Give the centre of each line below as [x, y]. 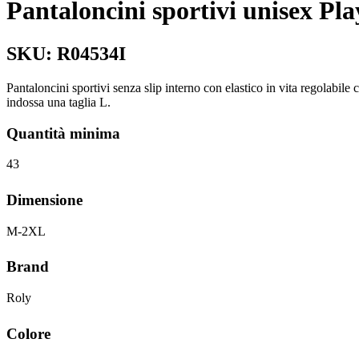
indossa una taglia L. [58, 102]
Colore [28, 333]
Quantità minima [63, 133]
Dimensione [44, 200]
